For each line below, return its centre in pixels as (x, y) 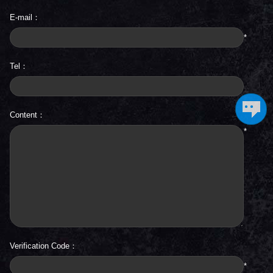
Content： (27, 115)
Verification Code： (44, 246)
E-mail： (25, 18)
